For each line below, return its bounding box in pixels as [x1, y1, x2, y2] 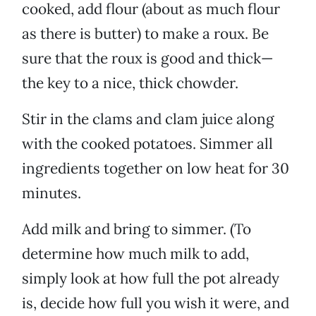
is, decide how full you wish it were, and [22, 293, 289, 313]
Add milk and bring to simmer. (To [22, 219, 251, 239]
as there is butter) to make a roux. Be [22, 24, 269, 44]
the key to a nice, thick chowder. [22, 73, 238, 93]
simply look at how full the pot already [22, 269, 279, 288]
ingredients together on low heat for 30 [22, 159, 289, 178]
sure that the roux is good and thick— [22, 49, 273, 68]
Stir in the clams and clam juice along [22, 109, 274, 129]
